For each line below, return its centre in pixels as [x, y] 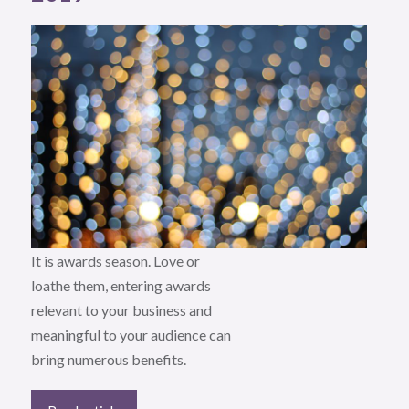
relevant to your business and [122, 309]
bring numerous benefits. [109, 359]
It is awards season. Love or [116, 260]
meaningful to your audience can [131, 334]
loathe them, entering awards [121, 285]
